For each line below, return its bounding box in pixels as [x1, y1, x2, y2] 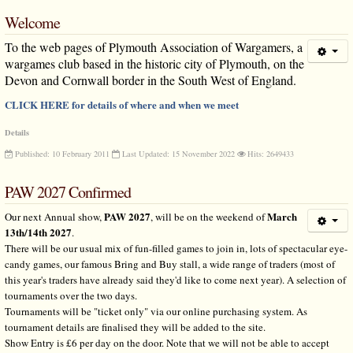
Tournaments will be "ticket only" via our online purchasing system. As [4, 304, 307, 319]
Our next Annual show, [4, 210, 104, 225]
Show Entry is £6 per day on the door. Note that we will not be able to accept [4, 336, 329, 351]
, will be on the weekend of [150, 210, 267, 225]
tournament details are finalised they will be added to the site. [4, 320, 266, 335]
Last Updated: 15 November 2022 [121, 147, 235, 159]
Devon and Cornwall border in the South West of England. [4, 71, 296, 88]
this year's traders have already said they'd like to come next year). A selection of [4, 273, 346, 288]
